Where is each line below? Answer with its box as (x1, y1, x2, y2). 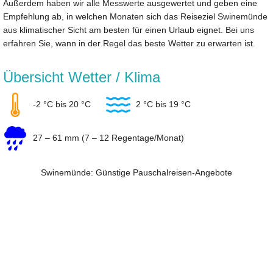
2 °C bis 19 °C (133, 99, 191, 109)
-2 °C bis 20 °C (30, 99, 91, 109)
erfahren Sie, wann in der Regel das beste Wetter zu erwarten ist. (3, 38, 255, 49)
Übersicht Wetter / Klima (3, 69, 160, 86)
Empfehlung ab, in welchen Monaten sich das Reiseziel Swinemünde (3, 12, 268, 22)
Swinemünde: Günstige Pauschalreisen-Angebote (41, 168, 232, 178)
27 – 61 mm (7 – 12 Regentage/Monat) (30, 132, 184, 143)
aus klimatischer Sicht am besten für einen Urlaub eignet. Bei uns (3, 25, 254, 35)
